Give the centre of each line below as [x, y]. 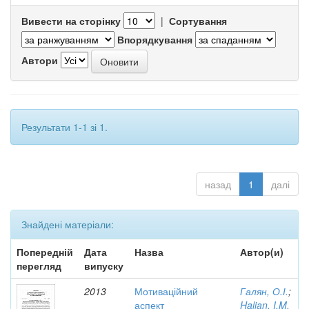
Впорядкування [155, 39]
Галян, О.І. [264, 291]
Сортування [198, 21]
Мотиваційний [166, 291]
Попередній [45, 252]
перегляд [39, 266]
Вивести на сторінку [71, 21]
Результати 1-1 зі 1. [64, 127]
